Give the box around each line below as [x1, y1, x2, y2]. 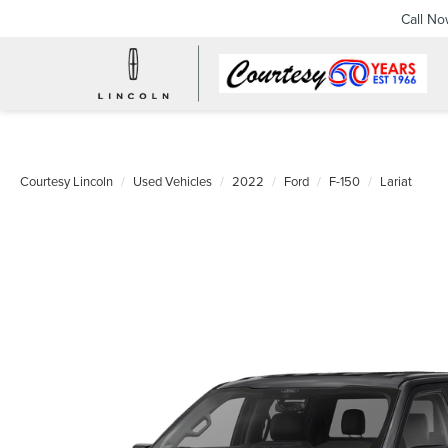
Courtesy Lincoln [20, 172, 113, 190]
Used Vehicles [133, 172, 212, 190]
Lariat [380, 172, 412, 190]
